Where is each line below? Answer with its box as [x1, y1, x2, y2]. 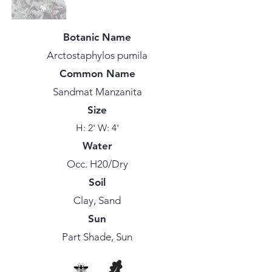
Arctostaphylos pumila [47, 49, 148, 61]
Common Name [59, 67, 135, 80]
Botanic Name [63, 31, 131, 43]
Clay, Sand [73, 194, 121, 206]
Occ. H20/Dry [66, 158, 128, 170]
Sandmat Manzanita [52, 86, 142, 98]
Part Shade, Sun [62, 231, 132, 243]
